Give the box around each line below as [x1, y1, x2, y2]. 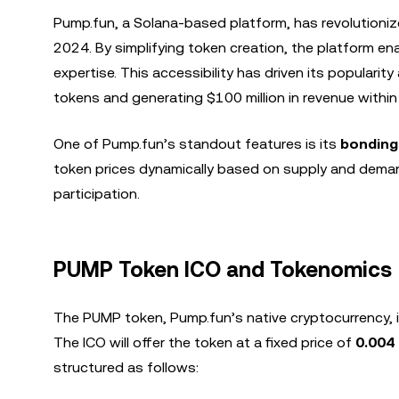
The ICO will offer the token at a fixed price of [53, 334, 355, 351]
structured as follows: [53, 359, 199, 376]
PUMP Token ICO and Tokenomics [53, 257, 392, 282]
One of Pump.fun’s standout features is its [53, 135, 340, 152]
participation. [53, 185, 140, 202]
